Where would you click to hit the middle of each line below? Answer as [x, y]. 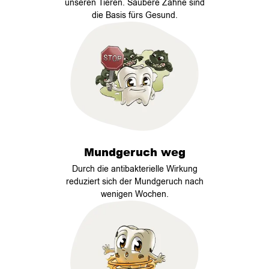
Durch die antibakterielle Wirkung [134, 169]
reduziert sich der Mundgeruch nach [134, 181]
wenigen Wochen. [134, 194]
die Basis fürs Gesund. [134, 15]
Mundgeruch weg [134, 152]
